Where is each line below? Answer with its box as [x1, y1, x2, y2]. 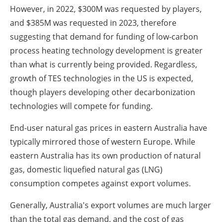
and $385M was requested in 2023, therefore [10, 17, 176, 28]
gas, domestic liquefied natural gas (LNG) [10, 164, 163, 175]
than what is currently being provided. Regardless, [10, 58, 197, 70]
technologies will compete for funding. [10, 100, 153, 111]
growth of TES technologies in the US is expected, [10, 72, 193, 84]
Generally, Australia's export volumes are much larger [10, 199, 211, 211]
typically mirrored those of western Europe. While [10, 136, 195, 147]
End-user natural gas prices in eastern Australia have [10, 122, 207, 133]
